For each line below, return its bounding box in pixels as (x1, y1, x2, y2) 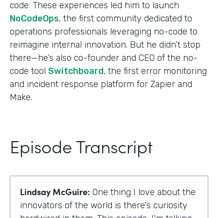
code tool (10, 65, 48, 76)
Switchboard (48, 65, 104, 76)
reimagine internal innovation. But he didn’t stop (10, 39, 200, 50)
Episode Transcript (10, 133, 153, 158)
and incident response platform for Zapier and (10, 78, 192, 90)
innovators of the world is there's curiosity (20, 200, 187, 211)
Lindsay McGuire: (20, 185, 90, 198)
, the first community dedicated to (59, 13, 192, 24)
